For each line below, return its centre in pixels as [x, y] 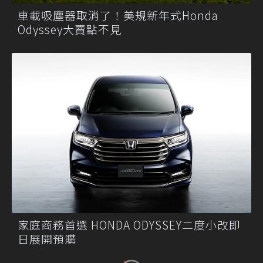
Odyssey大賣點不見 [70, 29]
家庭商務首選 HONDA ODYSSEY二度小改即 [129, 224]
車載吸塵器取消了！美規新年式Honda [118, 15]
